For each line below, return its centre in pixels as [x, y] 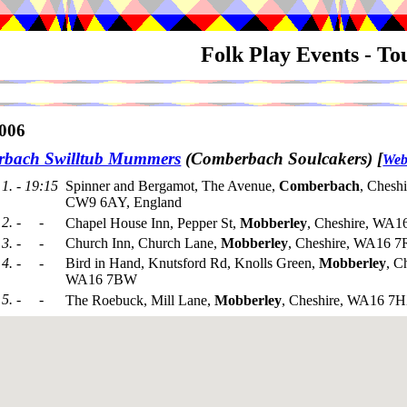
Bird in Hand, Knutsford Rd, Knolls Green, [192, 263]
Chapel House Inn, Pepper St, [153, 223]
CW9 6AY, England [124, 203]
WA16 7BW [101, 280]
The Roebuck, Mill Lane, [140, 300]
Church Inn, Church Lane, [143, 243]
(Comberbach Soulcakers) [279, 159]
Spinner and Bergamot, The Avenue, [172, 186]
